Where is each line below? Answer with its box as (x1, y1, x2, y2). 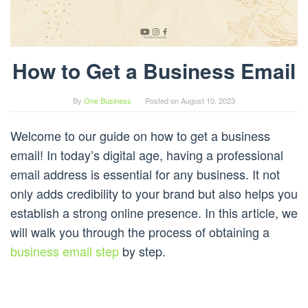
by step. (119, 242, 166, 261)
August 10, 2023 (181, 95, 235, 107)
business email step (10, 242, 119, 261)
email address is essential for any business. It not (10, 165, 280, 184)
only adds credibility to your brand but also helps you (10, 184, 298, 203)
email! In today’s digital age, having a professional (10, 146, 283, 164)
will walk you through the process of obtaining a (10, 223, 269, 241)
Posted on (145, 95, 181, 107)
